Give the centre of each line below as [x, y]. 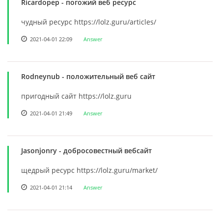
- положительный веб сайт [108, 76]
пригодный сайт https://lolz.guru [76, 96]
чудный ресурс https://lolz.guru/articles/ [89, 22]
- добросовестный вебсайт [104, 150]
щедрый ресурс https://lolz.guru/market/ [89, 170]
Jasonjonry [39, 150]
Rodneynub [41, 76]
